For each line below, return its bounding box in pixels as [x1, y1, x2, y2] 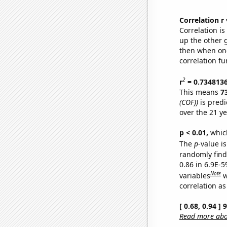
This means [179, 87, 220, 97]
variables [179, 170, 210, 180]
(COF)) [179, 97, 198, 107]
